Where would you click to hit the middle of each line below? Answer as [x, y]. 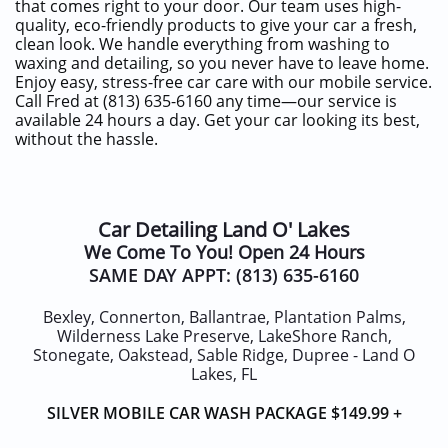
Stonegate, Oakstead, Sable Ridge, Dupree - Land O [224, 355]
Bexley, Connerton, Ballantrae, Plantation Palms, [224, 317]
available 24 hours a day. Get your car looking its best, [217, 120]
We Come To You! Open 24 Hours [224, 252]
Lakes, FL [224, 374]
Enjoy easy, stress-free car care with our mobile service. [223, 82]
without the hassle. [86, 139]
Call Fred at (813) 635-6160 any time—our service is [206, 101]
